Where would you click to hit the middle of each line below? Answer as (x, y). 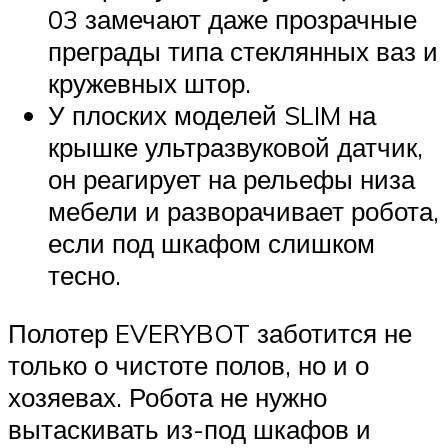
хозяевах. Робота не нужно (167, 396)
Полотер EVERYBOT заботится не (210, 332)
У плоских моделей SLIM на (212, 114)
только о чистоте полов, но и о (188, 364)
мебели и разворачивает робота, (243, 210)
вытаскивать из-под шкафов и (189, 428)
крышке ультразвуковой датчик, (235, 146)
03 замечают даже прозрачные (232, 18)
